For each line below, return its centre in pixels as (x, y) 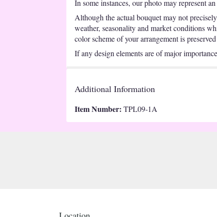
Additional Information (115, 88)
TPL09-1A (140, 108)
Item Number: (99, 108)
